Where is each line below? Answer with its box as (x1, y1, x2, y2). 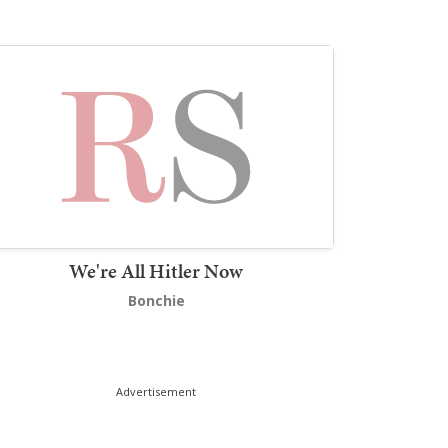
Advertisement (116, 383, 196, 399)
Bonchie (127, 290, 185, 310)
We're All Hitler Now (69, 256, 243, 285)
